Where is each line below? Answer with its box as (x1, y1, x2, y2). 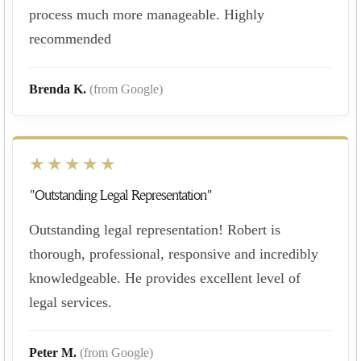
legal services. (29, 293, 112, 310)
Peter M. (29, 345, 80, 359)
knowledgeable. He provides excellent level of (29, 269, 301, 286)
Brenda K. (29, 81, 89, 96)
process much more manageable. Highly (29, 6, 264, 23)
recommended (29, 30, 111, 47)
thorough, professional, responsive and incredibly (29, 245, 318, 262)
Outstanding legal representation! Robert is (29, 221, 280, 238)
